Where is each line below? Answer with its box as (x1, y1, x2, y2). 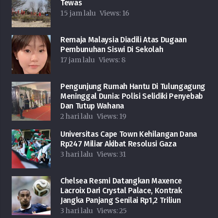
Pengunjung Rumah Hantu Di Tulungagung (60, 82, 206, 91)
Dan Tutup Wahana (60, 101, 124, 111)
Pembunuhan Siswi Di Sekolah (60, 45, 163, 54)
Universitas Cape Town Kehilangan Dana (60, 129, 198, 139)
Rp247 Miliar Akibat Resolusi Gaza (60, 139, 177, 149)
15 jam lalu (60, 9, 96, 18)
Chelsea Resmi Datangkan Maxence (60, 176, 182, 186)
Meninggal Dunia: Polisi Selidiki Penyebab (60, 91, 203, 101)
